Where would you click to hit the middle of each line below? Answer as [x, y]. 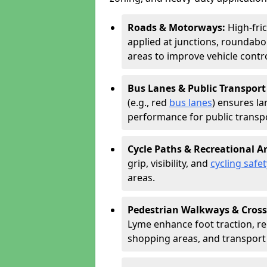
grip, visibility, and [169, 163]
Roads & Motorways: [178, 27]
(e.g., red [148, 103]
